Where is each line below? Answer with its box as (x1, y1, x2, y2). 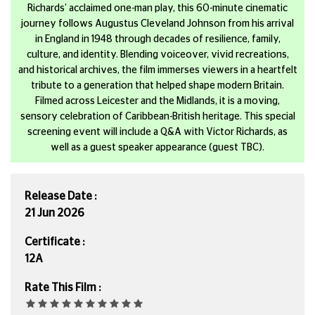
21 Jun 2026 (25, 207, 84, 219)
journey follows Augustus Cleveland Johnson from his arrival (21, 18, 294, 29)
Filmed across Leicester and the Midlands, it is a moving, (35, 96, 280, 106)
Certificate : (25, 236, 84, 247)
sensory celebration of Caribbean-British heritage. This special (20, 111, 295, 122)
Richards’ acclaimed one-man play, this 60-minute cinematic (27, 3, 288, 13)
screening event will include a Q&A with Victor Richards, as (27, 127, 288, 137)
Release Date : (25, 190, 96, 202)
